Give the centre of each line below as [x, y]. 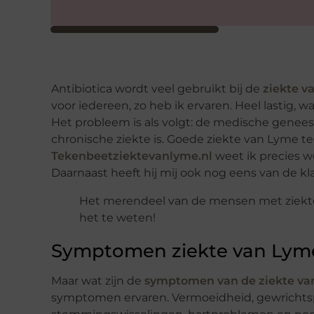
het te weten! [117, 217]
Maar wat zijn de [98, 280]
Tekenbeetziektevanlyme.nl [132, 156]
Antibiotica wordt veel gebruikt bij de [157, 88]
